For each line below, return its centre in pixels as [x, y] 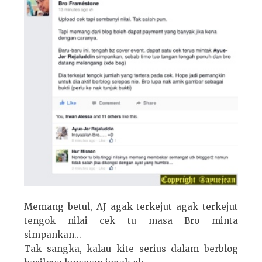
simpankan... [53, 235]
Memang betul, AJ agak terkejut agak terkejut [131, 207]
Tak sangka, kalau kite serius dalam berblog [131, 249]
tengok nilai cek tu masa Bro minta [131, 221]
